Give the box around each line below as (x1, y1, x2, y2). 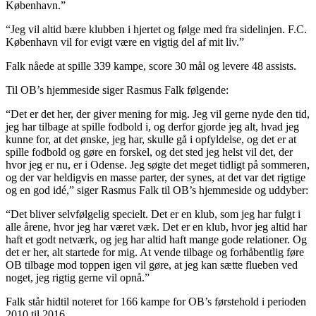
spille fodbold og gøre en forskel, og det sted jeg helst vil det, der (6, 145, 293, 158)
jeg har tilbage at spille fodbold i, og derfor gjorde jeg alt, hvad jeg (6, 120, 299, 133)
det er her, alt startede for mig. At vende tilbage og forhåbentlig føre (6, 245, 304, 258)
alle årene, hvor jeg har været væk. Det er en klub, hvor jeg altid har (6, 220, 307, 233)
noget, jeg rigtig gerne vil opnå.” (6, 271, 150, 284)
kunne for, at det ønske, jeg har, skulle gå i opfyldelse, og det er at (6, 133, 296, 145)
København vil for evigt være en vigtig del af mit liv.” (6, 35, 244, 48)
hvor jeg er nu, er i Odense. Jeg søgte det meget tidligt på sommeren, (6, 158, 310, 171)
